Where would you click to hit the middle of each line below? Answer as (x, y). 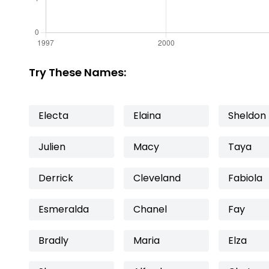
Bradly (53, 240)
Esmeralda (64, 209)
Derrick (56, 178)
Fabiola (245, 178)
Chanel (150, 209)
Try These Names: (77, 72)
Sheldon (247, 116)
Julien (52, 147)
